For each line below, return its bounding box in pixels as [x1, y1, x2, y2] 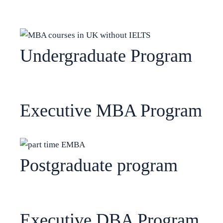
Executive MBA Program [20, 100, 202, 120]
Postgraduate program [20, 155, 178, 175]
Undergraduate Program [20, 45, 192, 66]
